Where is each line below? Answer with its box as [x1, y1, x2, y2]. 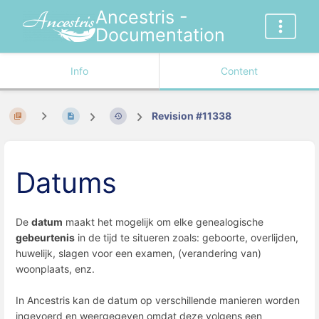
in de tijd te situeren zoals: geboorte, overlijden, [75, 231, 298, 244]
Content [221, 65, 258, 77]
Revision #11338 [152, 110, 232, 122]
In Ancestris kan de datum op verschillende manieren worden [16, 293, 300, 306]
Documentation [95, 24, 225, 46]
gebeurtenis [16, 231, 75, 244]
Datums [16, 166, 117, 201]
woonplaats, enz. [16, 262, 95, 275]
